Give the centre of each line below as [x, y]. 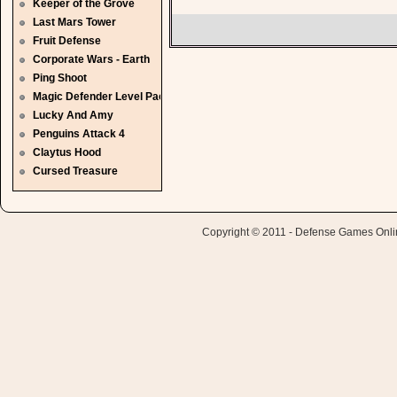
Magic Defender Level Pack [102, 97]
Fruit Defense [67, 41]
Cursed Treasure [75, 171]
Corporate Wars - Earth [91, 59]
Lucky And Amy [73, 115]
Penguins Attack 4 [79, 134]
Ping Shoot [60, 78]
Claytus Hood [67, 152]
